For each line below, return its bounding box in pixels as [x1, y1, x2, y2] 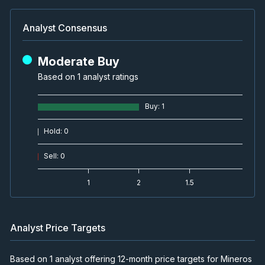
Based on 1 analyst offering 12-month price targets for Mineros [10, 253, 252, 264]
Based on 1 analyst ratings [38, 71, 138, 82]
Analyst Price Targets [10, 221, 105, 234]
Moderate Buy [38, 54, 119, 69]
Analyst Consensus [22, 21, 107, 34]
